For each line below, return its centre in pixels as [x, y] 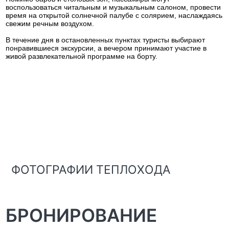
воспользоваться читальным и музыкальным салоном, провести [113, 7]
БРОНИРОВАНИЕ [82, 215]
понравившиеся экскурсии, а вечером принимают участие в [106, 48]
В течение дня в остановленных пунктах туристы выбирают [106, 40]
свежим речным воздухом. [50, 24]
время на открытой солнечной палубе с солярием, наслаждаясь [114, 15]
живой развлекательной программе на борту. [82, 56]
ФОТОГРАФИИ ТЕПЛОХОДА [91, 170]
